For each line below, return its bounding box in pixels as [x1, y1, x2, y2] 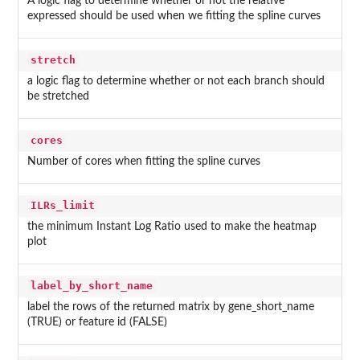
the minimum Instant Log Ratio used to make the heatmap [27, 221, 317, 233]
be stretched [27, 91, 89, 103]
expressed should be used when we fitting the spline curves [27, 10, 321, 22]
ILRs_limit [30, 199, 95, 212]
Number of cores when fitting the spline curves [27, 156, 260, 168]
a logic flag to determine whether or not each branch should [27, 76, 325, 88]
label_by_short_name [30, 280, 153, 292]
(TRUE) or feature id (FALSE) [27, 317, 167, 329]
